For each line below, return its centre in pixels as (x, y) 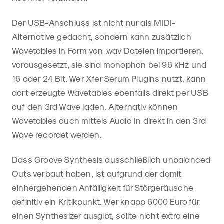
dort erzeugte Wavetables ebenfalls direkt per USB (110, 93)
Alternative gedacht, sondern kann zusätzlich (102, 37)
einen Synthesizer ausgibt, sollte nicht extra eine (106, 216)
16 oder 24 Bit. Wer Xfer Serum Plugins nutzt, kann (109, 79)
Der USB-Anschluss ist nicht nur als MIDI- (94, 23)
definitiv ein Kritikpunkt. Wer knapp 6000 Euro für (106, 202)
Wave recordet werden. (58, 135)
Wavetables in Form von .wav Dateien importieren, (108, 51)
